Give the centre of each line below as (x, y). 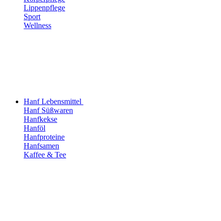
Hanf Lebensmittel (53, 101)
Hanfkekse (40, 119)
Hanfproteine (44, 137)
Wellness (37, 25)
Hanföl (35, 128)
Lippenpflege (44, 7)
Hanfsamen (41, 146)
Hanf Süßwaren (48, 110)
